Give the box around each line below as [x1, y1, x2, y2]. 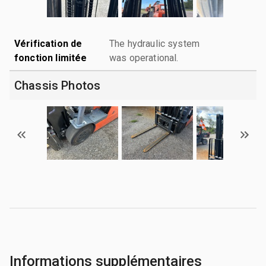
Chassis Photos [14, 78, 101, 93]
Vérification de [14, 37, 83, 49]
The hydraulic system [109, 37, 199, 49]
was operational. [109, 52, 179, 64]
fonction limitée [14, 52, 87, 64]
